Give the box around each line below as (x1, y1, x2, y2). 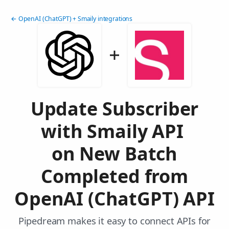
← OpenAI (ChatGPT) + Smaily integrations (11, 14, 133, 24)
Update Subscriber (30, 96, 199, 122)
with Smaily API (41, 119, 188, 144)
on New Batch (51, 141, 178, 167)
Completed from (41, 164, 188, 189)
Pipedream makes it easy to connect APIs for (18, 214, 211, 227)
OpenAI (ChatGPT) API (14, 186, 215, 212)
